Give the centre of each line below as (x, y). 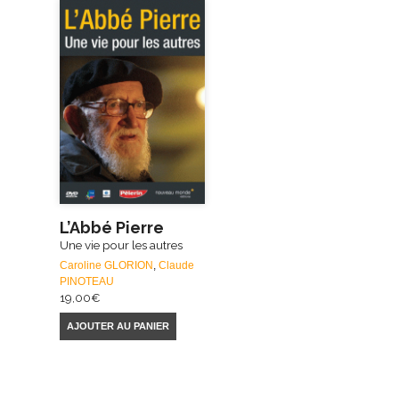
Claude (177, 266)
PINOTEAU (87, 282)
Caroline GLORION (107, 266)
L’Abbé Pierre (112, 228)
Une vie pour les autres (122, 245)
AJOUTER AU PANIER (118, 326)
